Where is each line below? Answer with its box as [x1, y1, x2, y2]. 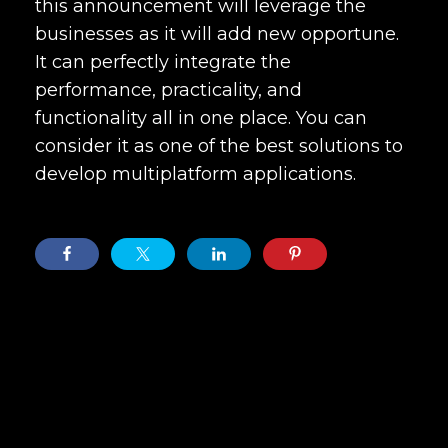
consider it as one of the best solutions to [35, 134, 403, 157]
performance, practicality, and [35, 78, 302, 101]
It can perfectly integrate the [35, 50, 291, 73]
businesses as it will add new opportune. [35, 22, 399, 45]
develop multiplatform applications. [35, 162, 356, 185]
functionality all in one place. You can [35, 106, 367, 129]
